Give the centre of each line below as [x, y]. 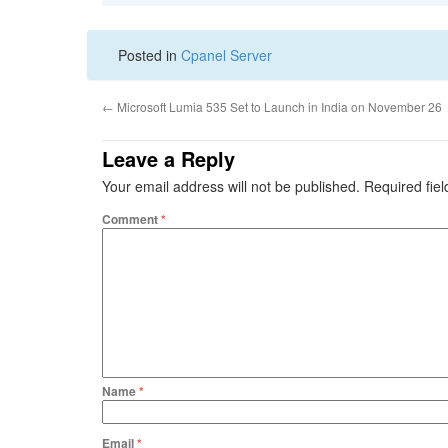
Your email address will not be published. [231, 186]
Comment [131, 219]
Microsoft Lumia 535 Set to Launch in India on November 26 [278, 107]
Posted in [149, 55]
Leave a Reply [168, 159]
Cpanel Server [226, 55]
